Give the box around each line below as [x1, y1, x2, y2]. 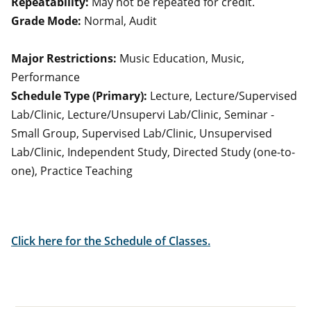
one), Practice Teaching [11, 163, 133, 179]
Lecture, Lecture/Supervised [147, 88, 297, 104]
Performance [11, 69, 80, 85]
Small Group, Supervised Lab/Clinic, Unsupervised [11, 126, 272, 142]
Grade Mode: [11, 13, 81, 29]
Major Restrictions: [11, 51, 117, 67]
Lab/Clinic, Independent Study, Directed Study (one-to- [11, 144, 295, 160]
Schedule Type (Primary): [11, 88, 147, 104]
